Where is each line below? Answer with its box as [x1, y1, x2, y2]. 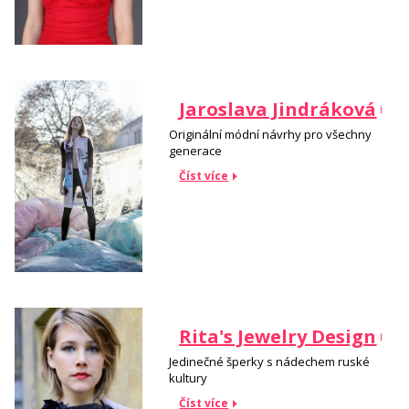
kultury [169, 369, 211, 386]
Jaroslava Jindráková [179, 97, 377, 122]
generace [169, 142, 223, 159]
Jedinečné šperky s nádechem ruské [169, 352, 371, 370]
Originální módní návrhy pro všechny [169, 125, 372, 142]
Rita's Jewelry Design [179, 324, 377, 350]
